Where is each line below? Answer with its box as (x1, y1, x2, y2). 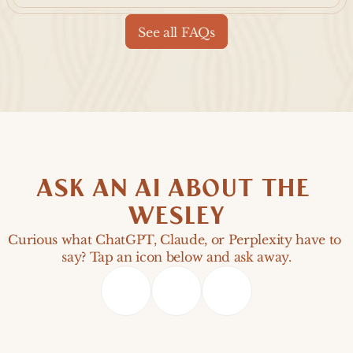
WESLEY (128, 200, 225, 233)
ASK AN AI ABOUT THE (35, 173, 310, 206)
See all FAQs (138, 24, 215, 40)
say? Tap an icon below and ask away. (61, 249, 292, 265)
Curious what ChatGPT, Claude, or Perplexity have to (8, 232, 341, 247)
